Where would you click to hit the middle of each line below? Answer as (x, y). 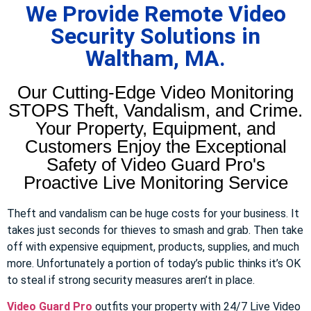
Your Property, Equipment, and (155, 128)
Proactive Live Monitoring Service (155, 182)
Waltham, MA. (155, 58)
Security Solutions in (155, 36)
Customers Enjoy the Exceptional (155, 146)
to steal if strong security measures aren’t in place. (131, 280)
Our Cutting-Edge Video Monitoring (155, 92)
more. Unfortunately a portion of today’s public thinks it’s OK (154, 263)
